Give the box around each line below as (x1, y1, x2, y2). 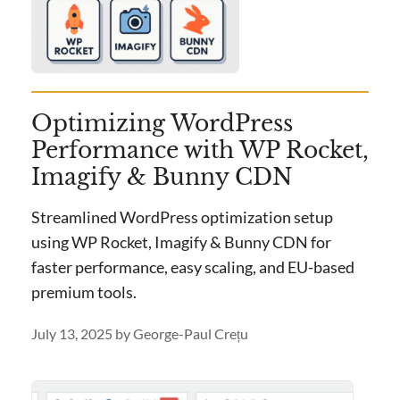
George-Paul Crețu (133, 325, 248, 343)
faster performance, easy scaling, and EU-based (31, 257, 354, 278)
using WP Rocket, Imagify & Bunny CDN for (31, 232, 331, 253)
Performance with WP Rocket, (31, 137, 369, 165)
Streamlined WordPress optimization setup (31, 207, 333, 228)
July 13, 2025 (31, 325, 112, 343)
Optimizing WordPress (31, 110, 293, 138)
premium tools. (31, 282, 137, 303)
